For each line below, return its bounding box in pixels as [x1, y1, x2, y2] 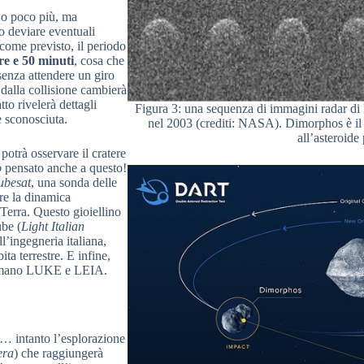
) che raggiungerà [14, 345, 103, 360]
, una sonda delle [31, 175, 117, 189]
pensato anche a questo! [2, 160, 127, 175]
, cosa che [74, 53, 124, 67]
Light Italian [21, 219, 84, 233]
